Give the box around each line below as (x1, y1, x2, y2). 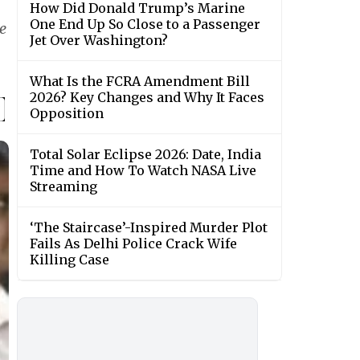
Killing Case (30, 252, 109, 268)
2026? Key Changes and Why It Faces (30, 89, 264, 106)
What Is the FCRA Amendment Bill (30, 73, 250, 90)
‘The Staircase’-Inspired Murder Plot (30, 219, 268, 236)
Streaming (30, 178, 97, 195)
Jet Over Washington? (30, 32, 168, 49)
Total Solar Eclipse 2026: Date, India (30, 146, 261, 163)
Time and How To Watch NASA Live (30, 162, 256, 179)
